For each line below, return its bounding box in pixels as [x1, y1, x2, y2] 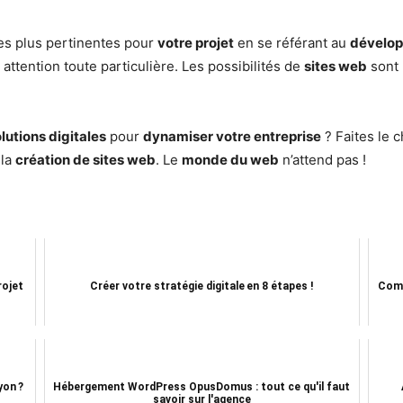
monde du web [182, 151, 279, 169]
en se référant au [234, 34, 350, 52]
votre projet [157, 34, 234, 52]
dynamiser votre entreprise [143, 128, 321, 146]
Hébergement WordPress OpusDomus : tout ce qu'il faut [53, 381, 351, 394]
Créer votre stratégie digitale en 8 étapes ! [90, 280, 314, 293]
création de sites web [15, 151, 156, 169]
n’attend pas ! [279, 151, 366, 169]
